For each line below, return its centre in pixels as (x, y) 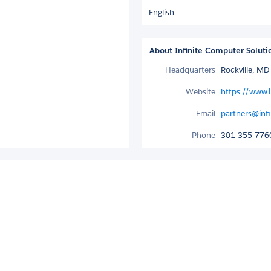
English (162, 12)
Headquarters (190, 70)
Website (201, 91)
